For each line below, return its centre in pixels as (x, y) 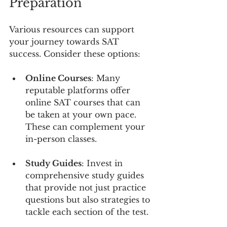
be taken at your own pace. (82, 115)
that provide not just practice (87, 188)
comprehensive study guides (86, 176)
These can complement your (86, 127)
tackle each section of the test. (87, 212)
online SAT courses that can (84, 103)
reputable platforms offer (79, 90)
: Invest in (103, 163)
